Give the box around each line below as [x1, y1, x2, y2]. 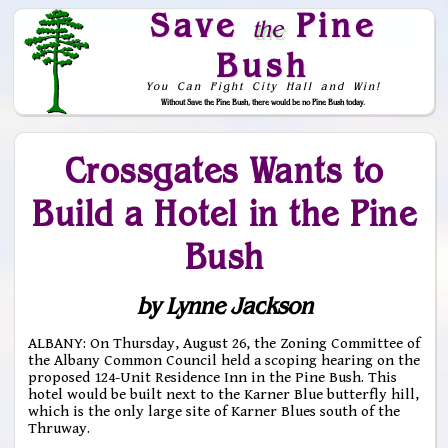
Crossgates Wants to [64, 148, 386, 192]
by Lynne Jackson [136, 291, 313, 319]
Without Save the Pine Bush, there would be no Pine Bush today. [161, 97, 366, 108]
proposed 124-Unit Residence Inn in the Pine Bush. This [28, 369, 398, 387]
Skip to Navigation [167, 128, 294, 146]
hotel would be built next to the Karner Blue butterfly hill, [28, 386, 420, 404]
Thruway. [28, 420, 91, 438]
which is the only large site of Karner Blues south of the [28, 403, 401, 421]
